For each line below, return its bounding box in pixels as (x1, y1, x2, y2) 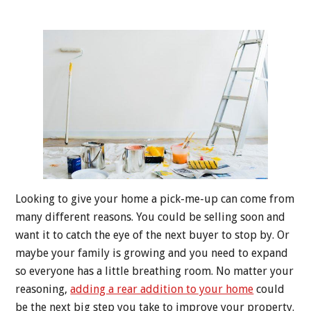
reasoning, (15, 283, 71, 296)
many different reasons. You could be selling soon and (15, 210, 286, 224)
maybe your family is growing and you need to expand (15, 246, 289, 260)
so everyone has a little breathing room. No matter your (15, 264, 294, 278)
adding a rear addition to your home (70, 283, 254, 296)
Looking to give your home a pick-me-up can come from (15, 192, 295, 206)
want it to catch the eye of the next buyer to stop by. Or (15, 228, 290, 242)
